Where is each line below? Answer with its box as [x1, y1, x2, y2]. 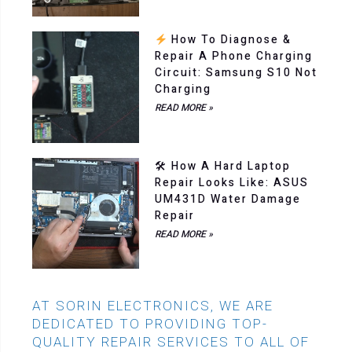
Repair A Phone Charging [154, 48, 313, 65]
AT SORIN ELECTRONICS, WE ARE [32, 295, 273, 316]
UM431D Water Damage [154, 190, 301, 207]
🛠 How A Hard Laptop [154, 157, 291, 174]
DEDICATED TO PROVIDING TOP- [32, 313, 268, 334]
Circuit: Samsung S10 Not [154, 64, 317, 82]
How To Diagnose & [167, 31, 291, 49]
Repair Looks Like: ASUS [154, 174, 309, 191]
